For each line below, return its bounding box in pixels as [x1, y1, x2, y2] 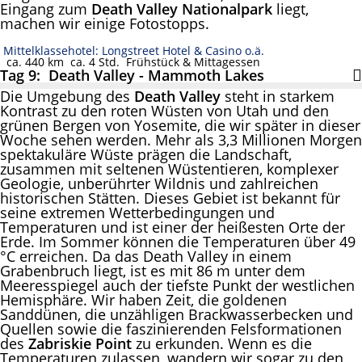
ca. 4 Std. [64, 54, 120, 70]
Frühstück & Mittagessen [120, 54, 260, 70]
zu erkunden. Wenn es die [136, 333, 312, 353]
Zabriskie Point [28, 333, 136, 353]
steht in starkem [221, 86, 335, 106]
